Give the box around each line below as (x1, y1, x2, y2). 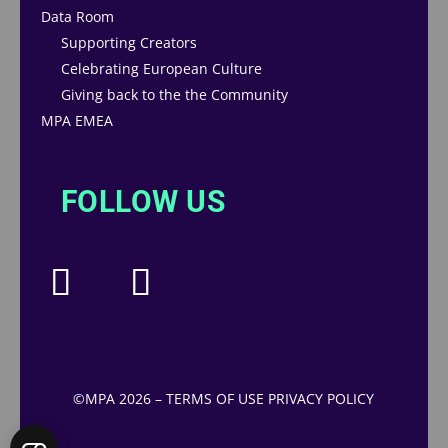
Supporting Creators (60, 33, 197, 53)
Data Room (40, 7, 114, 27)
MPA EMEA (40, 111, 113, 131)
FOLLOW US (60, 184, 226, 220)
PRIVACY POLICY (268, 389, 375, 409)
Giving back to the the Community (60, 85, 288, 105)
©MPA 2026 (73, 389, 152, 409)
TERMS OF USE (166, 389, 265, 409)
